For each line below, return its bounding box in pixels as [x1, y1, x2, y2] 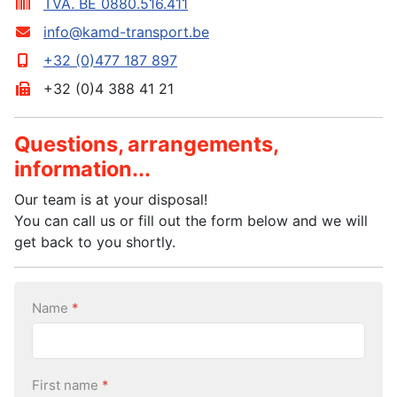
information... [14, 156, 151, 182]
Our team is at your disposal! [14, 191, 207, 208]
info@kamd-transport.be [43, 23, 209, 41]
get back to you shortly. [14, 233, 175, 251]
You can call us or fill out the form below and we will [14, 212, 368, 230]
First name [32, 376, 102, 393]
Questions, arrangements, [14, 131, 278, 157]
